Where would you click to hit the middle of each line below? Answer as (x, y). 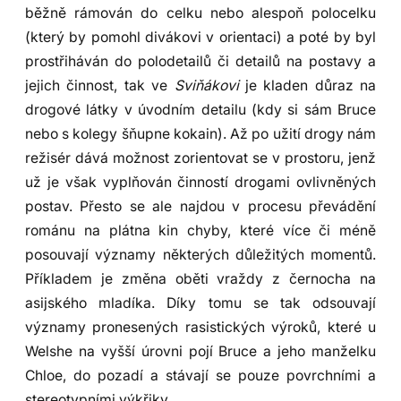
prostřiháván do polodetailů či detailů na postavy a (200, 61)
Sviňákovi (206, 85)
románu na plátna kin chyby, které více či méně (200, 230)
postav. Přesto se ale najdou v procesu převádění (200, 206)
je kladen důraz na (307, 85)
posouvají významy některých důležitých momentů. (200, 254)
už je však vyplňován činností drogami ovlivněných (200, 182)
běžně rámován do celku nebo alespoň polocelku (200, 13)
